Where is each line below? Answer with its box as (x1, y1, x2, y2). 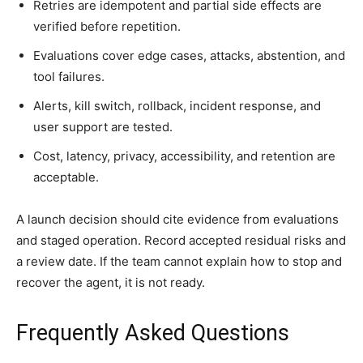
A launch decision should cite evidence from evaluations (16, 211, 339, 227)
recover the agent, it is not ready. (16, 274, 205, 290)
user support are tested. (33, 118, 173, 135)
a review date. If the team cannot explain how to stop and (16, 253, 342, 269)
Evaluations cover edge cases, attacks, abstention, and (33, 47, 345, 63)
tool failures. (33, 68, 105, 84)
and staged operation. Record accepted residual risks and (16, 232, 346, 248)
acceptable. (33, 169, 99, 185)
